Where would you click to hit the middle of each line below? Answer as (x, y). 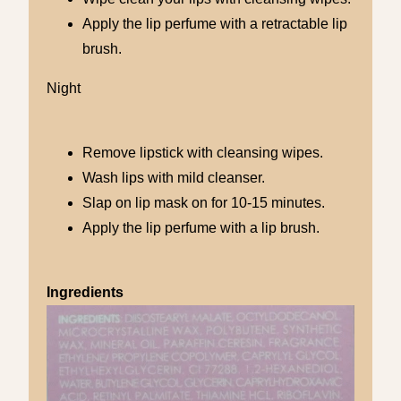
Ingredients (85, 292)
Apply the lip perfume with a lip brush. (203, 227)
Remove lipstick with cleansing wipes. (203, 152)
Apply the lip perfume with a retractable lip (215, 23)
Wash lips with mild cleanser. (174, 177)
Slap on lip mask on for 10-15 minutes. (204, 202)
